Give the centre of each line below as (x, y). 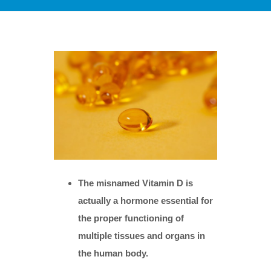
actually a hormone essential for (145, 200)
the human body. (113, 253)
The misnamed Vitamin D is (135, 183)
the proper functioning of (131, 218)
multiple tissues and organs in (142, 235)
